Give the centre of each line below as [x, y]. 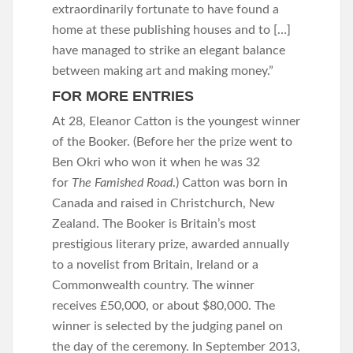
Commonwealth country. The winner [153, 285]
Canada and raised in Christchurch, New [163, 203]
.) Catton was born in [230, 183]
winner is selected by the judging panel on [167, 326]
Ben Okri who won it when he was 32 [156, 162]
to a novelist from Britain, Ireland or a [155, 265]
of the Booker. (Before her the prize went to [172, 142]
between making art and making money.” [163, 71]
